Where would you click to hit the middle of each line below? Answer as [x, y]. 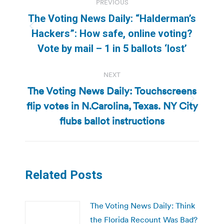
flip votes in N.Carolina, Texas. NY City [112, 106]
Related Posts [64, 175]
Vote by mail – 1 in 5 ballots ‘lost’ [112, 48]
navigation [65, 15]
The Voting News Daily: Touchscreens [112, 91]
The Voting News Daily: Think [142, 205]
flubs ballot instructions [112, 121]
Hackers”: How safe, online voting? [112, 33]
